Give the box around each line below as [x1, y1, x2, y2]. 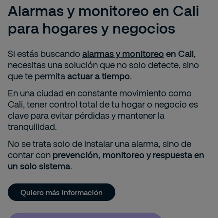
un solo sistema [8, 161, 70, 172]
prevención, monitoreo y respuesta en [53, 149, 204, 161]
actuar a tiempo [67, 71, 130, 82]
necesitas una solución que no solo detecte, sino [8, 59, 199, 71]
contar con [8, 149, 53, 161]
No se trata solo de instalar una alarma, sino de [8, 138, 191, 149]
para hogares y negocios [8, 19, 175, 37]
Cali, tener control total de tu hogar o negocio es [8, 99, 198, 110]
